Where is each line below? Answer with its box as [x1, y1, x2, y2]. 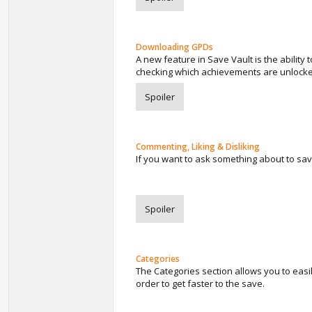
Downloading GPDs [136, 41, 213, 53]
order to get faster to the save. [136, 277, 265, 290]
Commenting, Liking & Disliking [136, 141, 260, 153]
